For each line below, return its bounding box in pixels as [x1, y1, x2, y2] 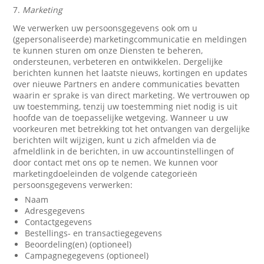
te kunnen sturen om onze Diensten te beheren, [13, 45, 203, 56]
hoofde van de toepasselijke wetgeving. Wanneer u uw [13, 112, 229, 123]
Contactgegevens [25, 216, 93, 227]
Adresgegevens [25, 205, 85, 216]
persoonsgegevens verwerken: [13, 179, 133, 190]
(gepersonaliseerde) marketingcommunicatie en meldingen [13, 34, 247, 45]
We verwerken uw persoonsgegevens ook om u [13, 22, 198, 34]
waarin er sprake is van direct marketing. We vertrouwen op [13, 90, 250, 101]
